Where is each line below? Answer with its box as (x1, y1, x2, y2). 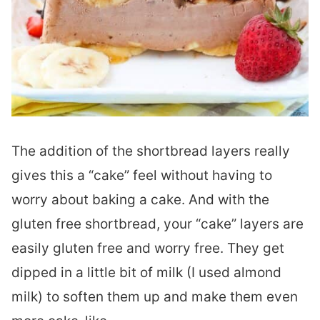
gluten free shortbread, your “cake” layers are (11, 216, 304, 232)
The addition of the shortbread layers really (11, 143, 290, 159)
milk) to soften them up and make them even (11, 289, 298, 305)
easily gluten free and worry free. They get (11, 240, 284, 256)
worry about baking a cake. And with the (11, 191, 269, 208)
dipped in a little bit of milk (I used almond (11, 264, 281, 281)
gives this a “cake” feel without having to (11, 167, 272, 184)
